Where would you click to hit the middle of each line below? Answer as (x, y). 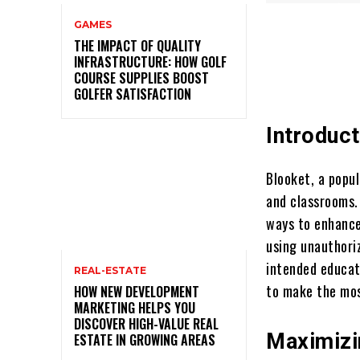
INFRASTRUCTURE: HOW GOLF (150, 61)
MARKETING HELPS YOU (135, 307)
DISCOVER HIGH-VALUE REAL (146, 323)
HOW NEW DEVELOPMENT (137, 291)
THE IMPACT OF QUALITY (137, 45)
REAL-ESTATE (110, 270)
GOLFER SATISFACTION (133, 94)
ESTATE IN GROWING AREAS (145, 340)
